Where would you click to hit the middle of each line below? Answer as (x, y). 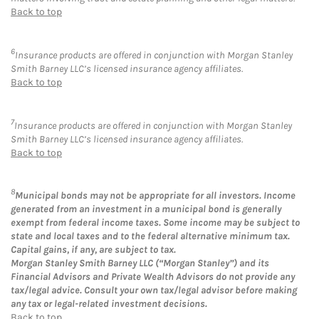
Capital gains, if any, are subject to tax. (93, 250)
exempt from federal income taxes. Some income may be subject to (155, 223)
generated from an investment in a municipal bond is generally (146, 209)
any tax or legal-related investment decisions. (109, 304)
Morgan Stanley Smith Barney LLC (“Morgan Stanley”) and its (140, 263)
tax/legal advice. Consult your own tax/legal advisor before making (154, 291)
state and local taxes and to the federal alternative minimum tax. (150, 236)
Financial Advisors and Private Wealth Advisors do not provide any (153, 277)
